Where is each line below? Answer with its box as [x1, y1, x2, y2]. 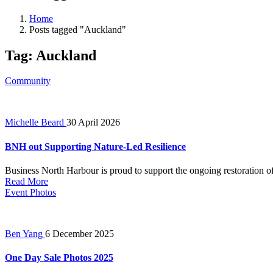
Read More [5, 175, 48, 186]
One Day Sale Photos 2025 [5, 252, 113, 263]
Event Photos [5, 186, 56, 197]
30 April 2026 [66, 117, 120, 128]
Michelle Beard [5, 117, 66, 128]
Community [5, 76, 51, 87]
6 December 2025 [45, 228, 114, 239]
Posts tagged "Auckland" [29, 24, 126, 35]
